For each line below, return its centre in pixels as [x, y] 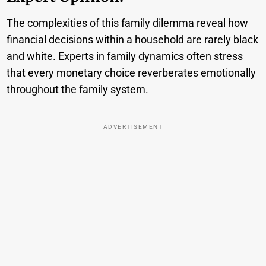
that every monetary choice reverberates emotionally [132, 73]
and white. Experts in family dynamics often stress [125, 56]
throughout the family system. [78, 90]
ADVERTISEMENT [133, 127]
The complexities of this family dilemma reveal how [128, 23]
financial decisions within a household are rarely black [133, 40]
